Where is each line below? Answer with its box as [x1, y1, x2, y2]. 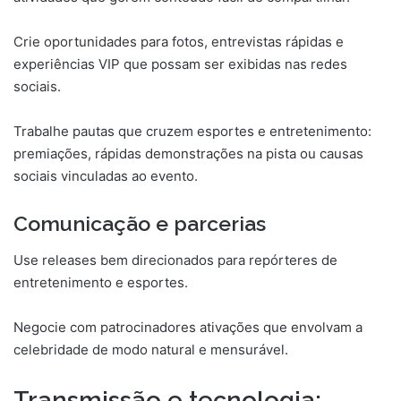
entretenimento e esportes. [13, 273, 188, 291]
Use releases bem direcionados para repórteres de [13, 251, 337, 269]
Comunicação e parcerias [13, 211, 266, 236]
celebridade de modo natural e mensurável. [13, 340, 288, 358]
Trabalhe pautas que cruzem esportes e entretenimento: [13, 123, 371, 141]
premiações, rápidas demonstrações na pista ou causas [13, 145, 363, 163]
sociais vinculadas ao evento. [13, 167, 198, 185]
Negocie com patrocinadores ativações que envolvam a [13, 318, 363, 336]
